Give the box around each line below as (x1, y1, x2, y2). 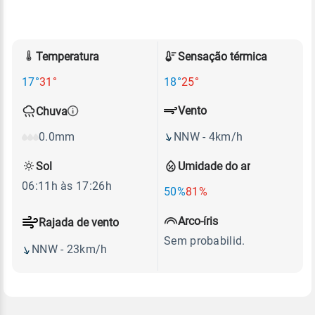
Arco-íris (178, 214, 218, 228)
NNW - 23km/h (32, 243, 108, 256)
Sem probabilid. (164, 234, 245, 247)
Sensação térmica (178, 49, 267, 63)
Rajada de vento (39, 215, 119, 229)
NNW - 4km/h (174, 129, 243, 143)
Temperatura (36, 49, 99, 63)
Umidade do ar (178, 159, 250, 173)
